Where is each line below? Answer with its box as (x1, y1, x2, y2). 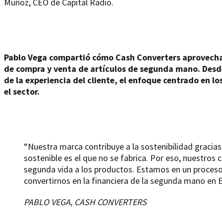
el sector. (4, 85, 40, 97)
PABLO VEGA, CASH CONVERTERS (24, 196, 147, 208)
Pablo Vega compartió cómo (4, 51, 113, 63)
